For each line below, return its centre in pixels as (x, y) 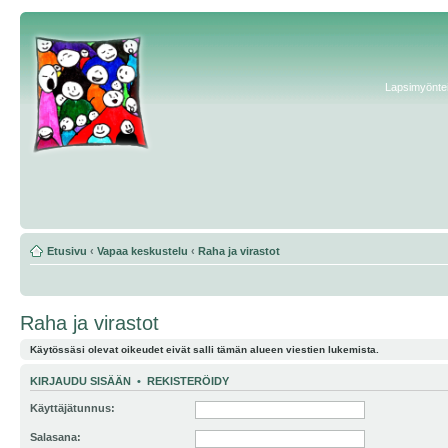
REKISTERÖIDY (188, 381)
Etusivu (67, 251)
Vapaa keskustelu (142, 251)
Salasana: (55, 436)
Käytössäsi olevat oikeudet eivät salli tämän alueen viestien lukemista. (204, 349)
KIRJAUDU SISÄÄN (80, 381)
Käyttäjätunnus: (72, 407)
